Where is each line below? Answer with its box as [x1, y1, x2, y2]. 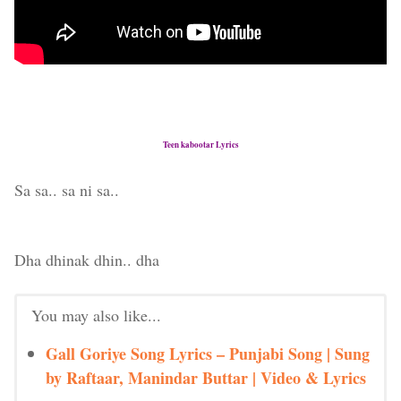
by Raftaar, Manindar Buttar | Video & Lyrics [46, 366, 366, 389]
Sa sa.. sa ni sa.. [14, 179, 119, 200]
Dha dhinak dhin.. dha [14, 249, 159, 270]
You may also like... [31, 304, 161, 326]
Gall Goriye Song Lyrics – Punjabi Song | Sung [46, 342, 370, 365]
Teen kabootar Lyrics [162, 139, 239, 150]
